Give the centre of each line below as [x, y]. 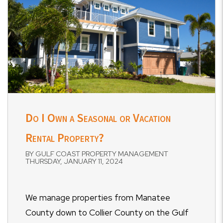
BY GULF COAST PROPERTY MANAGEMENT [97, 154]
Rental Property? [65, 138]
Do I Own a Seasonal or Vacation [98, 118]
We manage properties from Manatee [98, 198]
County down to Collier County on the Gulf [107, 213]
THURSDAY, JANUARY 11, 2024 [74, 161]
